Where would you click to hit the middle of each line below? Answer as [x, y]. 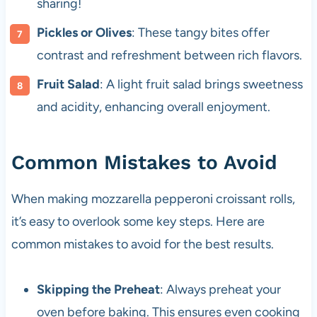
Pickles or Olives [84, 33]
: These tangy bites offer [200, 33]
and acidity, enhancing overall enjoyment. [153, 107]
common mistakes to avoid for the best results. [142, 244]
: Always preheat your [220, 290]
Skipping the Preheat [98, 290]
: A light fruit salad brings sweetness [201, 85]
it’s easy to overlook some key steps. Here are [138, 222]
